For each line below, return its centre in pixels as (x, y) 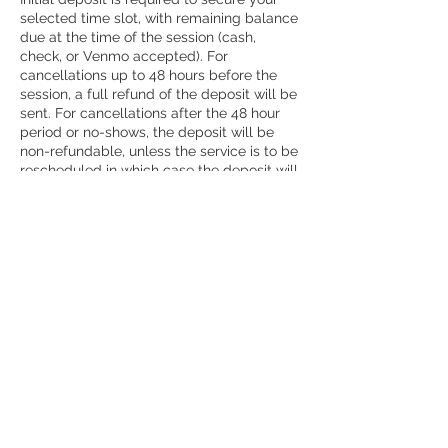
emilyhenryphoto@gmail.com (116, 336)
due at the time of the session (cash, (138, 37)
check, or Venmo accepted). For (124, 56)
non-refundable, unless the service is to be (159, 151)
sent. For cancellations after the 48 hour (150, 113)
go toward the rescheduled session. (136, 189)
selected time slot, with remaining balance (159, 18)
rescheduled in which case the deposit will (159, 170)
